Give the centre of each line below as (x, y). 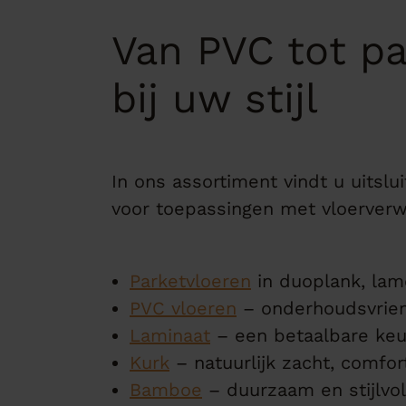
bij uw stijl (215, 98)
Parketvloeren (190, 281)
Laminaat (170, 335)
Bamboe (166, 390)
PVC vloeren (183, 308)
